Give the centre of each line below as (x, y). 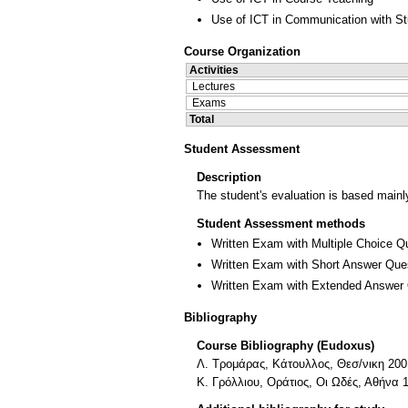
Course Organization (242, 52)
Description (229, 178)
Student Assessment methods (281, 223)
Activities (214, 71)
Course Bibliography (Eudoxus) (286, 345)
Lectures (214, 87)
